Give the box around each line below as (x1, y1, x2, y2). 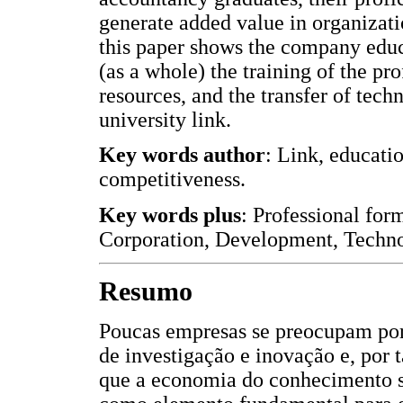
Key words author (99, 143, 265, 167)
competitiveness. (99, 167, 246, 192)
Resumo (99, 276, 193, 308)
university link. (99, 107, 231, 131)
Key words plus (99, 202, 241, 227)
